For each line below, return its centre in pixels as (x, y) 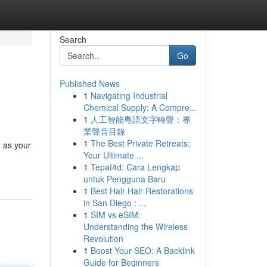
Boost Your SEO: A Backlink (142, 250)
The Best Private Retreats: (140, 143)
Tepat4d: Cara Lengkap (135, 167)
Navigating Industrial (129, 95)
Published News (89, 83)
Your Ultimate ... (113, 155)
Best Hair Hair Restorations (142, 191)
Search (73, 39)
